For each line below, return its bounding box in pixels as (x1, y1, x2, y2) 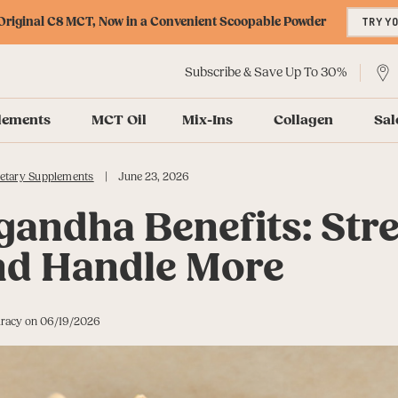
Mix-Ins (182, 111, 234, 129)
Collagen (274, 111, 334, 129)
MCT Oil (92, 111, 147, 129)
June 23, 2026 (117, 170, 189, 184)
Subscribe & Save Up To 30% (184, 64, 347, 81)
